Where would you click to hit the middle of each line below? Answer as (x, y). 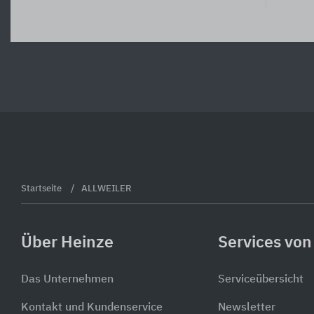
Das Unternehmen (67, 280)
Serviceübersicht (261, 280)
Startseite (42, 189)
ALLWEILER (107, 189)
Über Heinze (67, 243)
